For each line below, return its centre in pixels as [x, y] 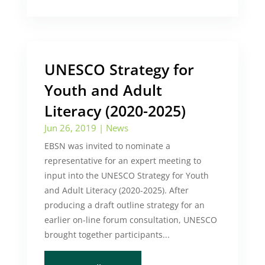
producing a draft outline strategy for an [124, 205]
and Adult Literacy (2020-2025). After [116, 190]
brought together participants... [107, 235]
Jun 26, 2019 [70, 128]
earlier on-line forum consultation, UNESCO [130, 220]
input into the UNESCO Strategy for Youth [126, 175]
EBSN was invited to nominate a [107, 146]
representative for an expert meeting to [122, 161]
